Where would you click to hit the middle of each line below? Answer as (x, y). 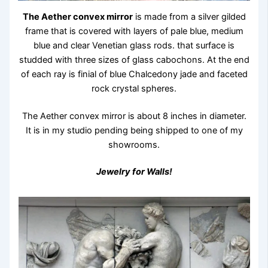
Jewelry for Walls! (134, 172)
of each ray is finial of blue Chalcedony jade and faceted (134, 74)
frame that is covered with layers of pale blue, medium (134, 31)
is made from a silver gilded (189, 16)
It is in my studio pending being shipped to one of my (134, 130)
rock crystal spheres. (134, 88)
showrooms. (134, 144)
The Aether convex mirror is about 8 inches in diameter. (134, 116)
